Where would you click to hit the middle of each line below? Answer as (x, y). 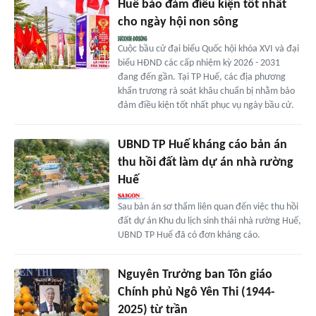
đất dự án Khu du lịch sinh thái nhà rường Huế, (209, 221)
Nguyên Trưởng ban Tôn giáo (195, 274)
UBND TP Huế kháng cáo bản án (202, 145)
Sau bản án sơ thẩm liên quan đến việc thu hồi (208, 207)
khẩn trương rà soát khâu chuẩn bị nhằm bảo (206, 91)
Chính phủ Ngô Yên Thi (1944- (196, 292)
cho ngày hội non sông (178, 22)
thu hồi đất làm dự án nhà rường (205, 162)
